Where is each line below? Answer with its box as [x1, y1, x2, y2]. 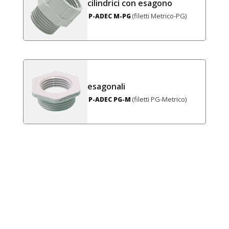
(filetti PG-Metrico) [131, 95, 187, 104]
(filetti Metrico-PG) [131, 11, 187, 21]
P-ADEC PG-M [88, 95, 131, 104]
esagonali [87, 80, 125, 92]
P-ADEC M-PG [88, 11, 131, 20]
